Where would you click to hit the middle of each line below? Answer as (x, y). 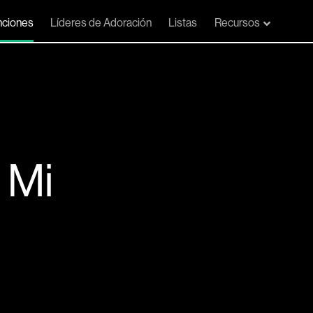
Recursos (237, 22)
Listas (183, 22)
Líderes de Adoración (101, 22)
